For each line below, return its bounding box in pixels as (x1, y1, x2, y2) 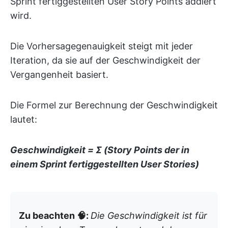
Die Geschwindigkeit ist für (91, 210, 207, 221)
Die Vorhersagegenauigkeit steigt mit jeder (10, 40, 193, 51)
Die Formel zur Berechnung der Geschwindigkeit (10, 99, 218, 110)
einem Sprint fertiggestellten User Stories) (10, 158, 199, 169)
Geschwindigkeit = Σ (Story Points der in (10, 144, 189, 155)
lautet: (10, 113, 37, 125)
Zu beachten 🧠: (19, 210, 91, 221)
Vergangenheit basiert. (10, 69, 108, 80)
